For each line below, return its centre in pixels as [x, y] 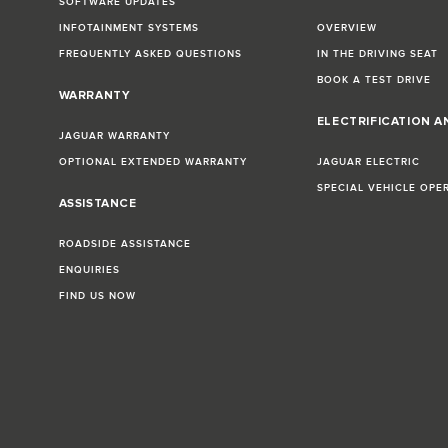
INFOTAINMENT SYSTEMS [128, 28]
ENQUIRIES [89, 270]
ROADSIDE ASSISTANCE [124, 244]
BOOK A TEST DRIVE [373, 80]
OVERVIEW [346, 28]
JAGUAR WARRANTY [114, 136]
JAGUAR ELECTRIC [368, 162]
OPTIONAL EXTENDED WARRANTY [152, 162]
